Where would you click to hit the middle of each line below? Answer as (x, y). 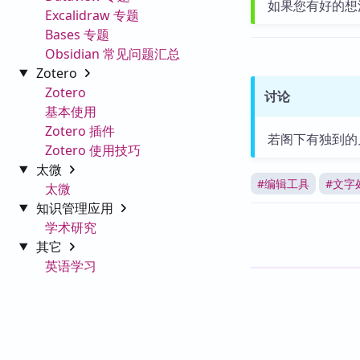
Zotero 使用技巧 (93, 150)
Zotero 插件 (80, 131)
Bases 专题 (77, 34)
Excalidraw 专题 (92, 15)
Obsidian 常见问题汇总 (112, 53)
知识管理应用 (76, 208)
